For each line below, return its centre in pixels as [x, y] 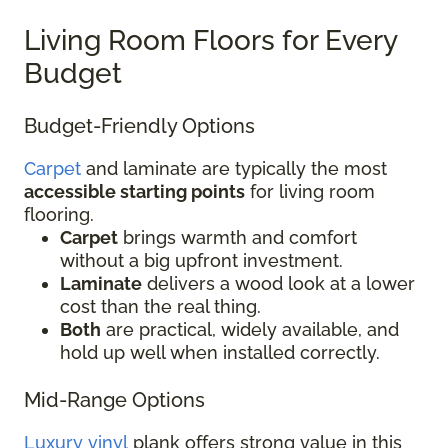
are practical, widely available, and [250, 329]
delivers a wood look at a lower [278, 283]
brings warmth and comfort [237, 237]
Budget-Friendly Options [144, 125]
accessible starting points [134, 191]
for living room [310, 191]
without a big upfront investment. [204, 260]
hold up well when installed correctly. [222, 352]
